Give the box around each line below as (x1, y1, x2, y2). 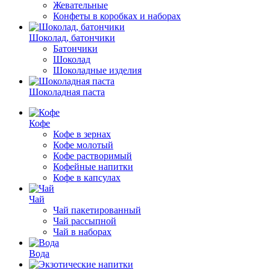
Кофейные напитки (53, 162, 133, 172)
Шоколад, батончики (29, 33, 115, 43)
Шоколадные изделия (53, 65, 142, 75)
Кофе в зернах (53, 129, 111, 139)
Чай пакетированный (53, 205, 141, 215)
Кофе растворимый (53, 151, 132, 161)
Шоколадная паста (29, 87, 105, 97)
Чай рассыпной (53, 216, 116, 226)
